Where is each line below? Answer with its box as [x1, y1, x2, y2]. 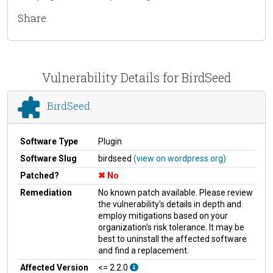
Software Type [20, 136, 78, 146]
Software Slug [20, 153, 77, 163]
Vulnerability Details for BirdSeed [42, 69, 231, 85]
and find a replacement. [98, 245, 189, 255]
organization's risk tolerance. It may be [98, 222, 244, 232]
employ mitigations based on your [98, 210, 228, 221]
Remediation [20, 187, 72, 197]
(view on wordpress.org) [133, 153, 226, 163]
